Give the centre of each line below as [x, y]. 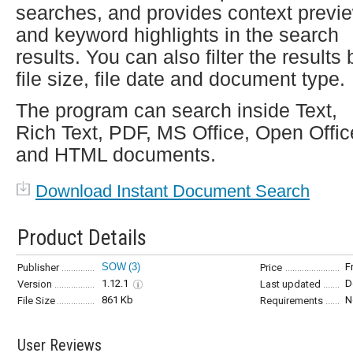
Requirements [292, 301]
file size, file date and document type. [180, 79]
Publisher [38, 268]
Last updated [290, 284]
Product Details [82, 238]
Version [35, 284]
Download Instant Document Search [173, 191]
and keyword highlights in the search [177, 35]
